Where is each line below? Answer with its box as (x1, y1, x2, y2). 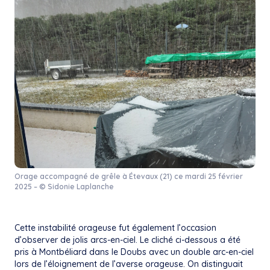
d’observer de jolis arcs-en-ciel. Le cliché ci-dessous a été (14, 234, 240, 245)
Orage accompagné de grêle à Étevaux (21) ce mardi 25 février (14, 171, 243, 181)
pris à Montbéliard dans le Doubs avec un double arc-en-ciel (14, 246, 254, 257)
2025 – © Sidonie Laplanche (14, 181, 114, 191)
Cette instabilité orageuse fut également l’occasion (14, 222, 216, 233)
